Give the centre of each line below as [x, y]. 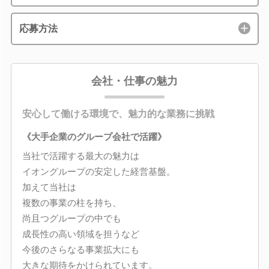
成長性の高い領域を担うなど [80, 234]
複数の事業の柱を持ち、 [71, 202]
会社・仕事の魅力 [134, 81]
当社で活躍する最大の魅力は [80, 156]
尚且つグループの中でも [71, 218]
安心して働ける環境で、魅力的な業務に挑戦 [118, 114]
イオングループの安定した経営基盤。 [98, 171]
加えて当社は [49, 187]
